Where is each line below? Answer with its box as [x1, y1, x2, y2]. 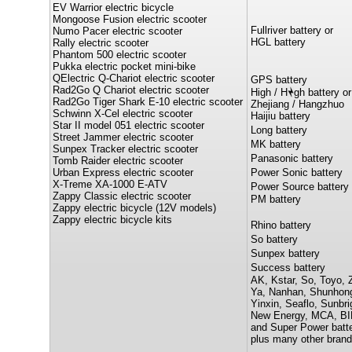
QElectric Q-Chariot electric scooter [53, 72, 214, 84]
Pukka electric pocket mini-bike [53, 60, 196, 72]
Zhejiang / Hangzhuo [251, 98, 344, 110]
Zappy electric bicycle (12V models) [53, 202, 216, 214]
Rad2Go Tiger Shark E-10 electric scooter [53, 96, 243, 108]
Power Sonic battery [251, 167, 343, 178]
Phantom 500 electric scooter [53, 49, 186, 60]
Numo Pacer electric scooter [53, 25, 182, 37]
